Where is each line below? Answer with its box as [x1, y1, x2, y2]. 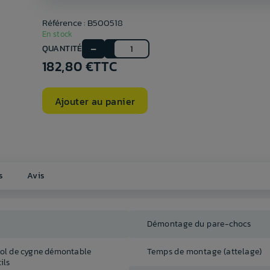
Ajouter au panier [54, 93, 136, 108]
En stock [42, 28, 73, 40]
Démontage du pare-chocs [147, 218, 251, 231]
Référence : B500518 [42, 16, 123, 30]
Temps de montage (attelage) [147, 245, 262, 259]
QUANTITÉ [42, 42, 83, 55]
